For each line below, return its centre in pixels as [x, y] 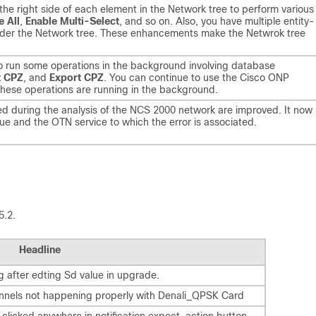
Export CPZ [77, 78]
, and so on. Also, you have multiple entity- [217, 21]
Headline [39, 249]
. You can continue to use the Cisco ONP [196, 78]
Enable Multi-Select [72, 21]
